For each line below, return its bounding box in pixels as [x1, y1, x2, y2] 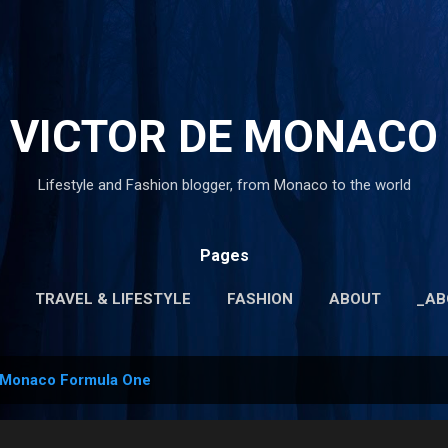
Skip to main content [156, 16, 292, 34]
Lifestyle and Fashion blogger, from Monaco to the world [37, 176, 411, 194]
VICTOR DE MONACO [10, 110, 438, 163]
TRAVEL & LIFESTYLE [34, 290, 191, 308]
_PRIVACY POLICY [201, 332, 334, 350]
